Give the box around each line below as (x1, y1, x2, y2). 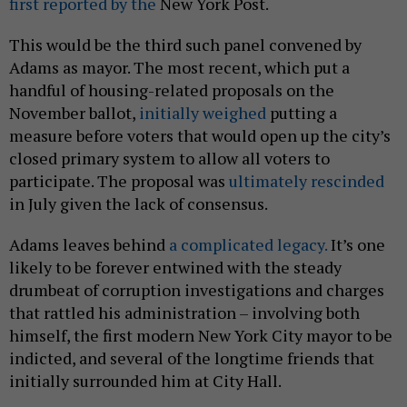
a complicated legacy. (169, 233, 327, 255)
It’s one (327, 233, 385, 255)
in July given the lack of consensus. (9, 192, 268, 214)
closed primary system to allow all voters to (9, 146, 330, 169)
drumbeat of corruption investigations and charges (9, 278, 384, 301)
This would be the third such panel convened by (9, 33, 362, 55)
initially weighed (139, 101, 266, 124)
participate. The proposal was (9, 169, 229, 192)
